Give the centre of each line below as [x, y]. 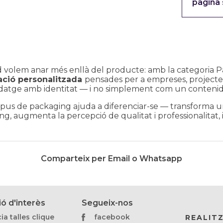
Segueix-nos [107, 203]
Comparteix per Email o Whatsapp [111, 159]
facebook [112, 217]
